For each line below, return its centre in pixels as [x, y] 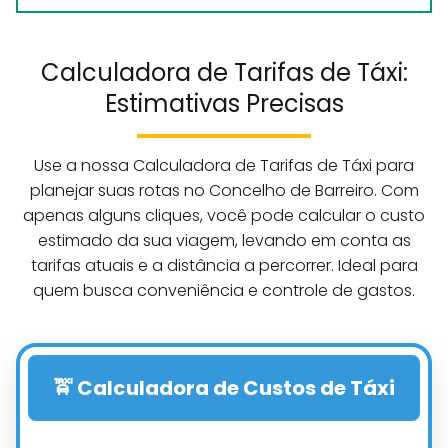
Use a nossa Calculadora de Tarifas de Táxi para [224, 166]
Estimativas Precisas [224, 104]
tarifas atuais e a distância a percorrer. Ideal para [224, 266]
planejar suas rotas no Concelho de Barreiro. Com [224, 191]
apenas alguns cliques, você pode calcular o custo [224, 216]
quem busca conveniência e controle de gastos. [224, 291]
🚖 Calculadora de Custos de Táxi [224, 388]
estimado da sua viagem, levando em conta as [224, 241]
